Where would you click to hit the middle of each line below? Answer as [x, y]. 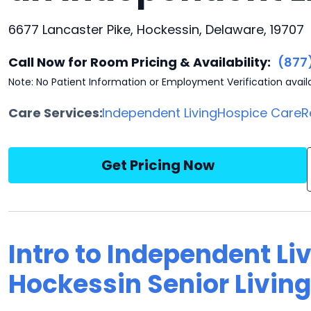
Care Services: [56, 113]
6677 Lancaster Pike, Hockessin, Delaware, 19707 [156, 30]
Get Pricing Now [158, 165]
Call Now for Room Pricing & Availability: [140, 62]
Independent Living [160, 113]
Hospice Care [260, 113]
